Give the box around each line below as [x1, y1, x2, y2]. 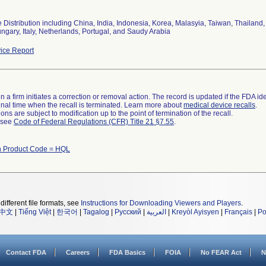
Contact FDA [6, 249, 46, 256]
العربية [147, 208, 166, 216]
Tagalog [83, 208, 109, 216]
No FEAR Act [201, 249, 242, 256]
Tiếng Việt [18, 208, 51, 216]
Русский [115, 208, 141, 216]
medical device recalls [183, 101, 255, 109]
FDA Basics [109, 249, 145, 256]
